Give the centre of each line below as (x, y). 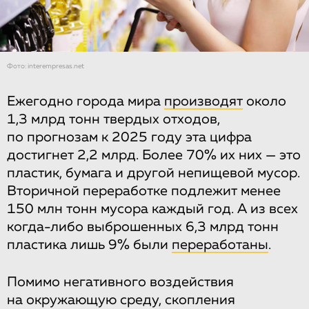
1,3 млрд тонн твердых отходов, (113, 119)
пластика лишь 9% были (89, 245)
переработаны (220, 245)
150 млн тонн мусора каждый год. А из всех (152, 209)
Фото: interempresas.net (46, 66)
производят (203, 101)
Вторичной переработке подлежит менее (144, 191)
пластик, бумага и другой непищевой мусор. (153, 173)
